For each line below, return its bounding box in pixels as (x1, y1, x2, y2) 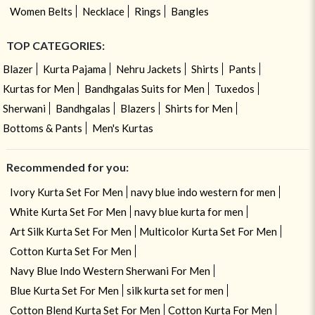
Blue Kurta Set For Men (9, 283, 119, 297)
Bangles (170, 4, 209, 18)
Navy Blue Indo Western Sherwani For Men (9, 264, 210, 277)
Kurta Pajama (42, 62, 106, 75)
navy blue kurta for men (134, 205, 243, 218)
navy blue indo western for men (130, 185, 276, 198)
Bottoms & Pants (2, 121, 82, 134)
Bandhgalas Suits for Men (84, 82, 205, 95)
